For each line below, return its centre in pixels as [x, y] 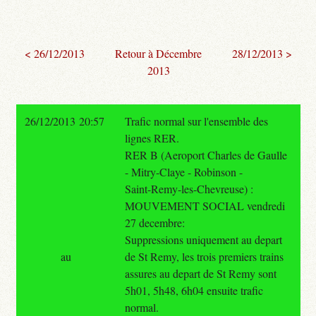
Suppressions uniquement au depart [203, 239]
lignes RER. [152, 138]
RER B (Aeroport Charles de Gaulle [206, 154]
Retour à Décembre [158, 53]
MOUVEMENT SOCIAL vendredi [205, 205]
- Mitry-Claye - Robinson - [183, 171]
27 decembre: [154, 222]
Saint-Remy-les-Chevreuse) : [189, 188]
